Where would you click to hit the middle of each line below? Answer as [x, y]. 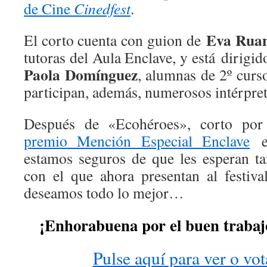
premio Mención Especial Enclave [137, 141]
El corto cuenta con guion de [115, 40]
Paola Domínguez [81, 74]
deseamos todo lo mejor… [104, 193]
